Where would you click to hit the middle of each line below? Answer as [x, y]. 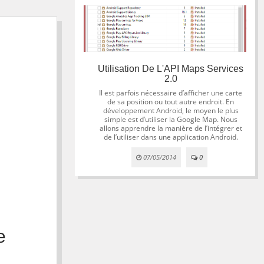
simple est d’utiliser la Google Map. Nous [171, 120]
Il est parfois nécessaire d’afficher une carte [171, 93]
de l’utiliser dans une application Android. [171, 137]
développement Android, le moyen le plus [171, 111]
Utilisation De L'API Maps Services [171, 69]
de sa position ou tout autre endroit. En [171, 102]
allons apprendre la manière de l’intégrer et [171, 128]
